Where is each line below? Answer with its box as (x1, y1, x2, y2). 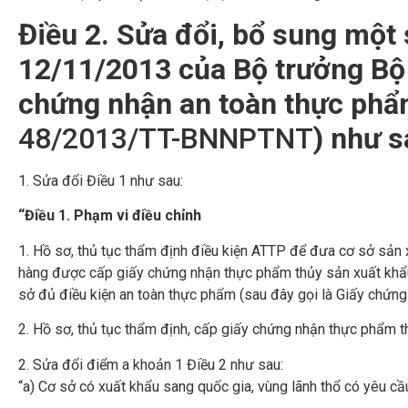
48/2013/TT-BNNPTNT (18, 121, 313, 157)
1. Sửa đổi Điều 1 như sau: (18, 172, 183, 190)
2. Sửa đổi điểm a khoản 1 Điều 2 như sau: (18, 355, 283, 373)
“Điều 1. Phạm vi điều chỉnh (18, 207, 201, 225)
